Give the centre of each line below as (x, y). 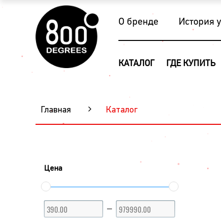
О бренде (138, 22)
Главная (56, 110)
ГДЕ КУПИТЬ (191, 64)
